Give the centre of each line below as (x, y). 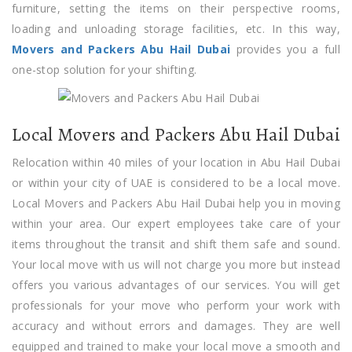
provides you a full (285, 49)
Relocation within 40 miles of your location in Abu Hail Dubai (176, 162)
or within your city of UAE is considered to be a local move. (176, 182)
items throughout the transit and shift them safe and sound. (176, 244)
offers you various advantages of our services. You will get (176, 284)
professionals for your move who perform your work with (176, 305)
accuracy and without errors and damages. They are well (176, 325)
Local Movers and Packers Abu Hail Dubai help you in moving (176, 203)
